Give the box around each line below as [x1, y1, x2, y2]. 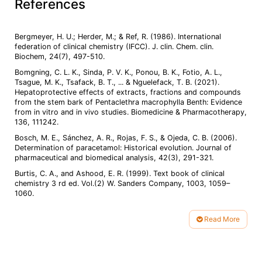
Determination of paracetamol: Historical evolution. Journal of [15, 143, 232, 153]
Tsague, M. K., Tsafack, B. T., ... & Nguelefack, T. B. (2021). [15, 78, 219, 87]
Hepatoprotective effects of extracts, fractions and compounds [15, 88, 241, 97]
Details [11, 241, 54, 257]
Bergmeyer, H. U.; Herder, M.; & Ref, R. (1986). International [15, 32, 221, 42]
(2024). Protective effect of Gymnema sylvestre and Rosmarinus [15, 215, 243, 224]
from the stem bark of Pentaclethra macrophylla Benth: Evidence [15, 98, 242, 107]
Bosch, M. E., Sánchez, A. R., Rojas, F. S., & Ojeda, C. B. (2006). [15, 133, 237, 143]
